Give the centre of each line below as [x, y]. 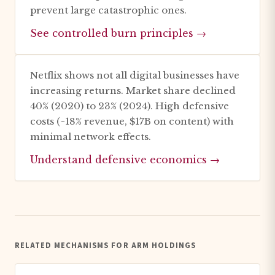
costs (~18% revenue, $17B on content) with [132, 121]
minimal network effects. [91, 137]
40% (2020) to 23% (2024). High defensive [130, 106]
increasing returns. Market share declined [133, 91]
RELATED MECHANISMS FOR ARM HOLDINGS [105, 246]
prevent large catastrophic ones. [108, 10]
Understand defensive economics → [125, 160]
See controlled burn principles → [118, 33]
